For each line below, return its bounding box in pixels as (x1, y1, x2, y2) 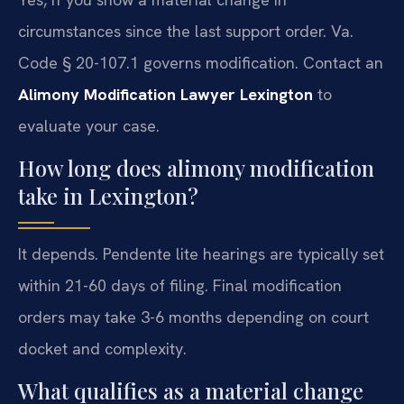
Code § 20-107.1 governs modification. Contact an (18, 51, 383, 73)
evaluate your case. (18, 115, 160, 136)
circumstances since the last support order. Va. (18, 20, 353, 41)
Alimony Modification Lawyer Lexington (18, 83, 313, 105)
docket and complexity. (18, 338, 187, 360)
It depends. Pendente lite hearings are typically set (18, 243, 384, 265)
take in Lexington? (18, 181, 198, 211)
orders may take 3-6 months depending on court (18, 307, 369, 328)
